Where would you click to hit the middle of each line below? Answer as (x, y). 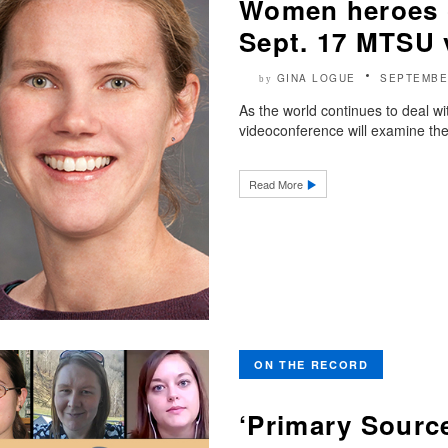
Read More (277, 184)
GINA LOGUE (316, 78)
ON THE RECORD (311, 365)
